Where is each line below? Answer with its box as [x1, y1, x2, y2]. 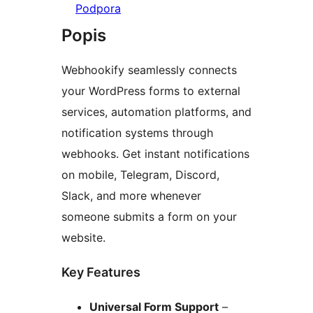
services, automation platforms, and [61, 105, 252, 119]
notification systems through [61, 126, 213, 140]
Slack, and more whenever [61, 189, 201, 203]
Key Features [61, 265, 140, 280]
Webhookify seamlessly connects [61, 63, 237, 78]
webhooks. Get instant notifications [61, 147, 249, 161]
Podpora [75, 1, 121, 16]
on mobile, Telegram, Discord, [61, 168, 219, 182]
